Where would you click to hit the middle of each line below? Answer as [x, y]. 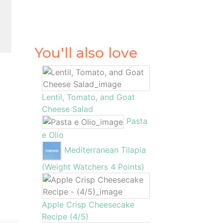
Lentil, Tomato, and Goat [88, 97]
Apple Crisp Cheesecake [88, 205]
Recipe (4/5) [65, 217]
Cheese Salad [67, 109]
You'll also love [86, 53]
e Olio [53, 135]
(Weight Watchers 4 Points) [93, 167]
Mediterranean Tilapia [105, 150]
